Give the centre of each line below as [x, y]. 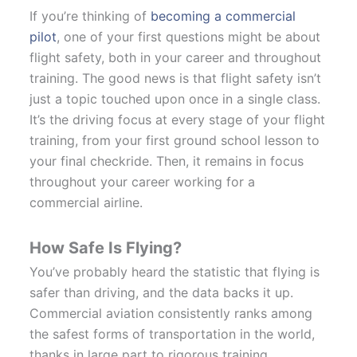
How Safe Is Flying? [106, 248]
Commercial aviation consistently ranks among [171, 314]
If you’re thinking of [90, 16]
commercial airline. [88, 203]
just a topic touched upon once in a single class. [175, 99]
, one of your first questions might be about [189, 37]
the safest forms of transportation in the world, [173, 334]
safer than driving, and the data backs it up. [162, 293]
